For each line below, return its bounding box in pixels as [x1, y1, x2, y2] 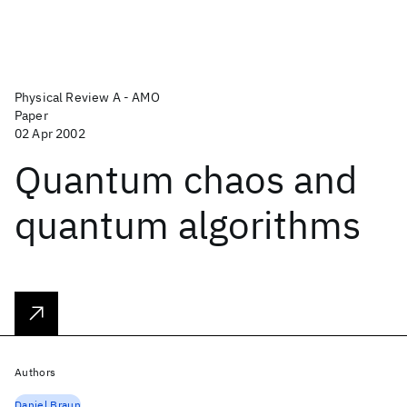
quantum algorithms [15, 200, 361, 250]
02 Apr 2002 [15, 125, 85, 142]
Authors [15, 365, 56, 379]
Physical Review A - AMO [15, 89, 160, 105]
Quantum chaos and [15, 154, 357, 204]
